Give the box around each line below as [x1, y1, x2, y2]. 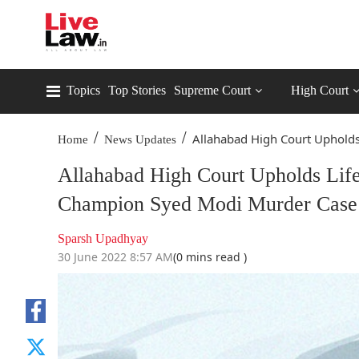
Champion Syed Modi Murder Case [58, 192, 357, 216]
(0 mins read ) [173, 249, 247, 264]
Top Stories [108, 83, 166, 97]
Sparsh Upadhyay [58, 232, 148, 245]
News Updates [104, 133, 176, 146]
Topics [67, 83, 100, 97]
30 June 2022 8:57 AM [58, 249, 173, 264]
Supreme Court [174, 83, 251, 97]
